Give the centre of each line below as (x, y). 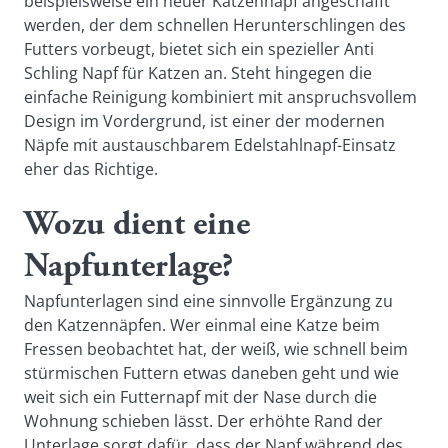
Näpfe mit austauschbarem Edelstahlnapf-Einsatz (210, 145)
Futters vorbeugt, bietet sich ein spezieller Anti (199, 49)
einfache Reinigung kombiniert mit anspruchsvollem (220, 97)
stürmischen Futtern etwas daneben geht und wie (211, 373)
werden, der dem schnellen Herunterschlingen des (215, 25)
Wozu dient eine (137, 226)
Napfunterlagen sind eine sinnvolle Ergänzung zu (208, 301)
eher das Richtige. (91, 169)
